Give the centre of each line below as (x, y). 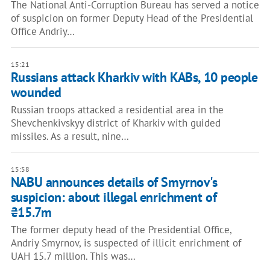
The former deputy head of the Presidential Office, (121, 230)
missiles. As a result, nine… (70, 136)
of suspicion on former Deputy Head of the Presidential (132, 18)
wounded (36, 92)
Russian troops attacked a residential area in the (117, 110)
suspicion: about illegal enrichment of (114, 197)
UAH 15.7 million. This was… (73, 256)
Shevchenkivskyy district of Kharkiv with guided (115, 123)
